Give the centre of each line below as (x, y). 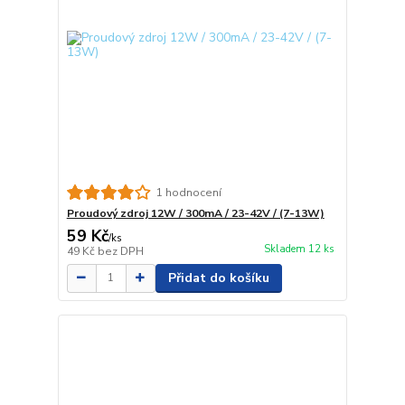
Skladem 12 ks (299, 249)
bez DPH (120, 251)
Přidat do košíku (218, 278)
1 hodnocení (188, 192)
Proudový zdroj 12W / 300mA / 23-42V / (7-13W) (195, 213)
